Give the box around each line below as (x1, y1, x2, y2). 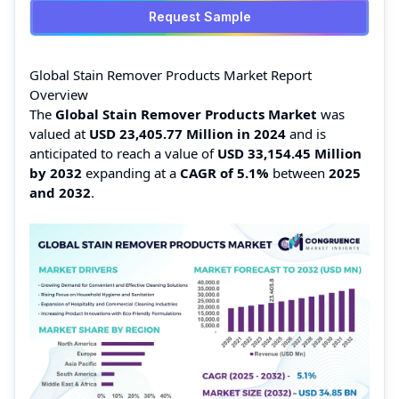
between (273, 164, 329, 182)
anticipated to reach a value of (29, 144, 217, 162)
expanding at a (85, 164, 180, 182)
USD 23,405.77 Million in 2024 (89, 125, 289, 142)
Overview (29, 85, 88, 103)
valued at (29, 125, 89, 142)
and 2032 (29, 183, 91, 201)
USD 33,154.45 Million (217, 144, 362, 162)
